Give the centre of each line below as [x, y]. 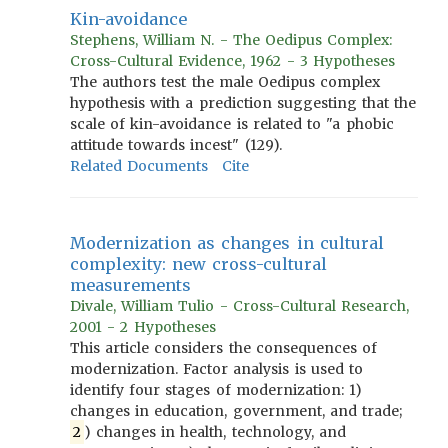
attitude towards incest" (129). [176, 145]
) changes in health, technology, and [214, 432]
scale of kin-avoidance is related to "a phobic [232, 124]
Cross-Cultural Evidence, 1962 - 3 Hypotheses [233, 61]
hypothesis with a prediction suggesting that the [243, 103]
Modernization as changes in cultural [227, 243]
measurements [130, 285]
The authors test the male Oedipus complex [225, 82]
